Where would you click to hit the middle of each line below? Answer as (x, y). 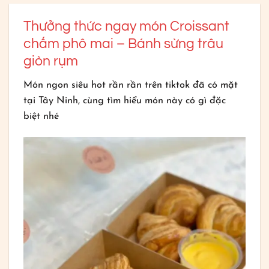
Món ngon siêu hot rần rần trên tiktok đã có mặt (131, 85)
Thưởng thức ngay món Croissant (127, 27)
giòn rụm (51, 62)
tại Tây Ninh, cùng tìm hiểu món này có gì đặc (125, 101)
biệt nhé (41, 116)
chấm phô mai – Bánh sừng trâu (124, 44)
